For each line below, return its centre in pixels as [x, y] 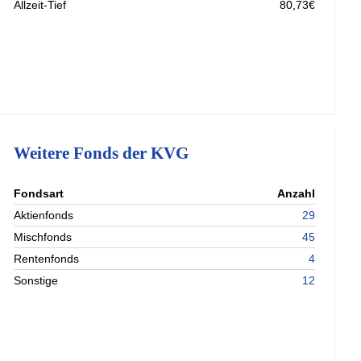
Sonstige [36, 281]
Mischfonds [43, 237]
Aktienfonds [44, 216]
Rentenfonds [47, 259]
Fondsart [39, 194]
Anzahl [297, 194]
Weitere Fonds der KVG [102, 154]
